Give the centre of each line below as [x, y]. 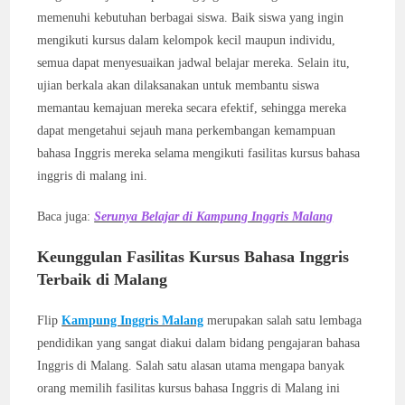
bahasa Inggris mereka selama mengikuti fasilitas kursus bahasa [199, 153]
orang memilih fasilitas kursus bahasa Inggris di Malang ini [189, 388]
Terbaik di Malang [103, 279]
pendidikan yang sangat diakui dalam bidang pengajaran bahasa [199, 343]
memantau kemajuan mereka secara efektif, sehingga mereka [192, 108]
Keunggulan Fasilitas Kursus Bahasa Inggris [193, 257]
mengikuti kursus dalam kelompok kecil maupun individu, [187, 40]
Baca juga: [66, 217]
